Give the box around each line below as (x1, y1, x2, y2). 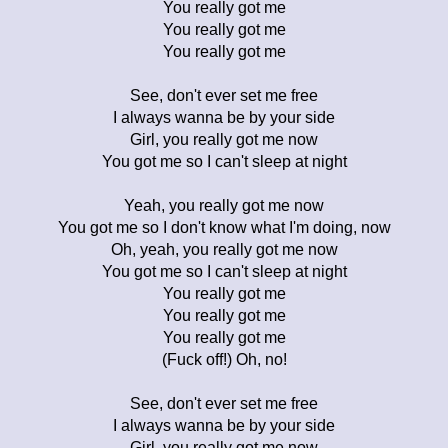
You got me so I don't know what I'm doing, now (57, 218, 391, 236)
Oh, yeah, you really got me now (110, 240, 338, 258)
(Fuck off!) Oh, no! (161, 350, 287, 368)
